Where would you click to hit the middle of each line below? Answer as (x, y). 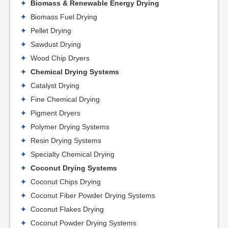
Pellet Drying (51, 30)
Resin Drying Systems (66, 140)
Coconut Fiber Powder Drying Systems (93, 195)
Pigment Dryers (55, 113)
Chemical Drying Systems (75, 72)
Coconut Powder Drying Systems (83, 223)
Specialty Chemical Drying (73, 154)
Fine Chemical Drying (65, 99)
